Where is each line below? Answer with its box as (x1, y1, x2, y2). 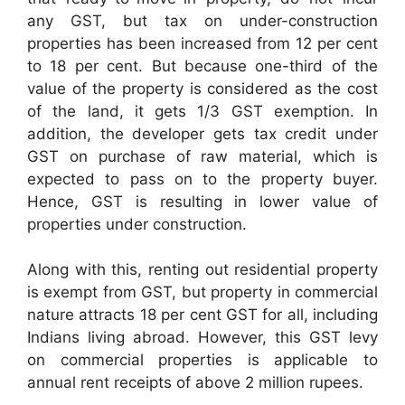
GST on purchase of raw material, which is (27, 146, 378, 165)
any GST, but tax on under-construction (27, 11, 378, 30)
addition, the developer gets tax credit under (27, 124, 378, 143)
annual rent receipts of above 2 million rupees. (27, 373, 363, 392)
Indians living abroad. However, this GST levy (27, 328, 378, 347)
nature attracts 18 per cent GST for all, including (27, 306, 378, 325)
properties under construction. (27, 214, 247, 233)
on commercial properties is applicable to (27, 351, 378, 370)
